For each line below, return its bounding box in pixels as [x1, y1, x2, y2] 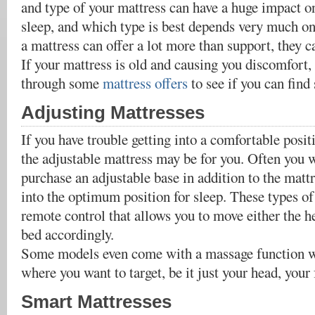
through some [21, 73, 103, 93]
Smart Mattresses [21, 292, 172, 311]
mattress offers [103, 73, 188, 93]
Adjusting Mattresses [21, 103, 205, 122]
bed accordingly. [21, 224, 114, 244]
